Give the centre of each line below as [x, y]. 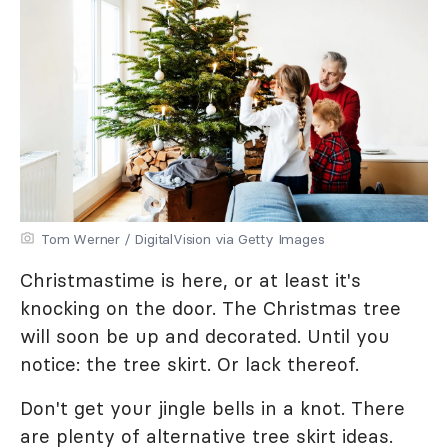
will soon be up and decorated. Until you [205, 336]
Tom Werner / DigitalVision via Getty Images [183, 239]
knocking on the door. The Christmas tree [210, 308]
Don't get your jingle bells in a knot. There [212, 408]
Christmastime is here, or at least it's [190, 280]
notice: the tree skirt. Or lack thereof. [189, 364]
